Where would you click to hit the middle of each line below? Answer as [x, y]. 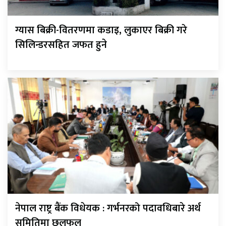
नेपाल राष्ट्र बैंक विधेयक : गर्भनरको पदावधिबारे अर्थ [108, 208]
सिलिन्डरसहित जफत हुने [61, 45]
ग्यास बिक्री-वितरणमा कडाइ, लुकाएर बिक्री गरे [101, 30]
